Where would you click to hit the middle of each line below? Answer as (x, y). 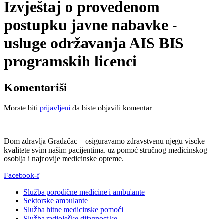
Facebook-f (22, 175)
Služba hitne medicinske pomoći (73, 210)
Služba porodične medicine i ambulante (84, 192)
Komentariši (35, 87)
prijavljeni (55, 108)
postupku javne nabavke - (91, 25)
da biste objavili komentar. (112, 108)
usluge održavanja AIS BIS (94, 43)
